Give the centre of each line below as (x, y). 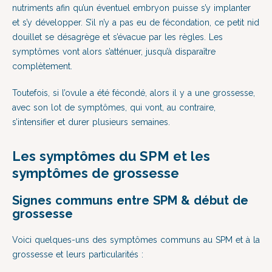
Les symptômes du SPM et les (111, 156)
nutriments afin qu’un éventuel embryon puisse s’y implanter (131, 8)
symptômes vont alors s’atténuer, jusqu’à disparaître (114, 52)
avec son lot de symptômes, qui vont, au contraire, (114, 107)
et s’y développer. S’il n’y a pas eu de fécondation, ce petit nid (136, 22)
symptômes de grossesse (96, 173)
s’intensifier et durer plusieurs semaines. (91, 122)
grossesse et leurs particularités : (79, 254)
